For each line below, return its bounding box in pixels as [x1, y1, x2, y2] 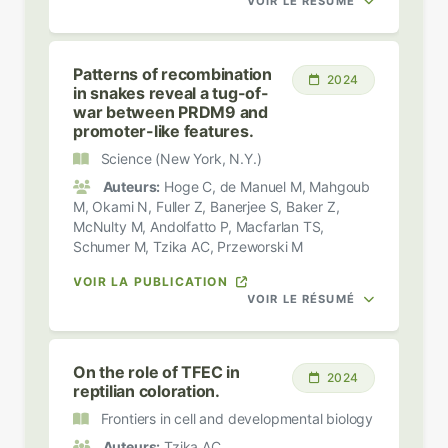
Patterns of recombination [73, 63, 272, 84]
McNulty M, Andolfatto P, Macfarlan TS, [73, 217, 325, 235]
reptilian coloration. [73, 380, 220, 401]
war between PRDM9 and [73, 101, 268, 122]
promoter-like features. [73, 120, 254, 141]
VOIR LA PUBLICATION [73, 273, 232, 289]
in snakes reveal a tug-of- [73, 82, 269, 103]
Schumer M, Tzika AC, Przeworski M [73, 237, 304, 255]
